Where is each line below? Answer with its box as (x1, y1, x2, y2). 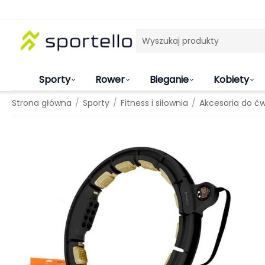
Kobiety (214, 73, 249, 86)
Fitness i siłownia (121, 97, 188, 109)
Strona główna (12, 97, 72, 109)
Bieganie (150, 73, 189, 86)
